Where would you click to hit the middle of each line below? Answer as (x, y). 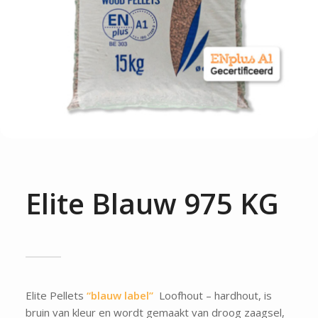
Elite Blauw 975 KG (152, 203)
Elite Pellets (56, 295)
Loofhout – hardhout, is (212, 295)
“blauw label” (120, 295)
